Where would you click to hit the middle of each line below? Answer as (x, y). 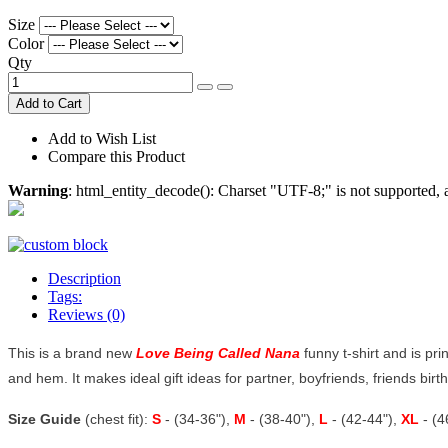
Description (84, 278)
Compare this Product (116, 156)
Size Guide (44, 418)
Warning (38, 190)
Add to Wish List (102, 138)
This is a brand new (72, 352)
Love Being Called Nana (220, 352)
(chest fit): (116, 418)
